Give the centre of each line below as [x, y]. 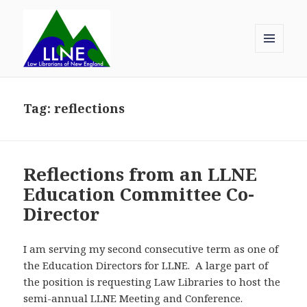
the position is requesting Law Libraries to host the [152, 282]
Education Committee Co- [139, 194]
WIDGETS [275, 81]
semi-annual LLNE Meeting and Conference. [137, 298]
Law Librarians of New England [143, 85]
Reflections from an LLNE [140, 174]
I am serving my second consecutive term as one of [151, 249]
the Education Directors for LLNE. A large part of [146, 266]
